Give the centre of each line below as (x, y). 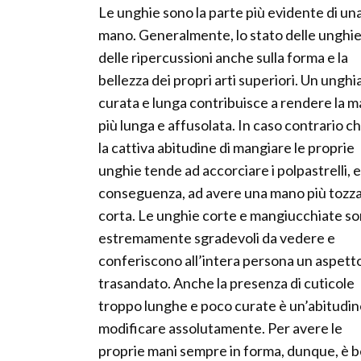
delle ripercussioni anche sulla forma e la (223, 58)
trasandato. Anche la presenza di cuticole (226, 283)
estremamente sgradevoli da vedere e (217, 238)
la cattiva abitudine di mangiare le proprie (226, 148)
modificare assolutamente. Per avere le (220, 328)
